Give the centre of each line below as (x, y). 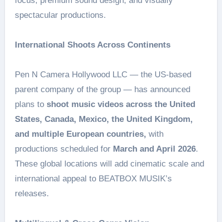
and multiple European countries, (80, 134)
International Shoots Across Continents (92, 45)
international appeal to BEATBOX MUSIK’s (93, 179)
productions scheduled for (64, 149)
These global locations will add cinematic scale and (109, 164)
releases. (32, 194)
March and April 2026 (154, 149)
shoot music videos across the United (121, 104)
